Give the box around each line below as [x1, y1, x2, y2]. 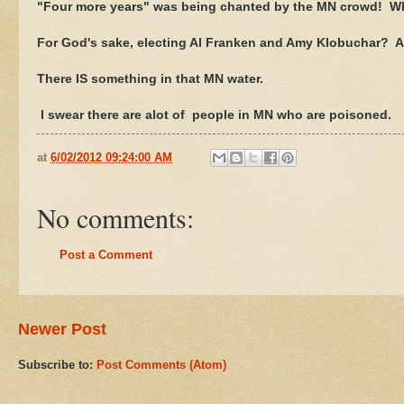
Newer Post [18, 319, 106, 338]
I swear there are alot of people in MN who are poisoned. [37, 107, 391, 122]
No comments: [37, 199, 194, 236]
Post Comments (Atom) [96, 357, 226, 372]
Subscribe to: [18, 357, 96, 372]
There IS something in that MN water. [37, 71, 263, 86]
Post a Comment [60, 248, 152, 262]
